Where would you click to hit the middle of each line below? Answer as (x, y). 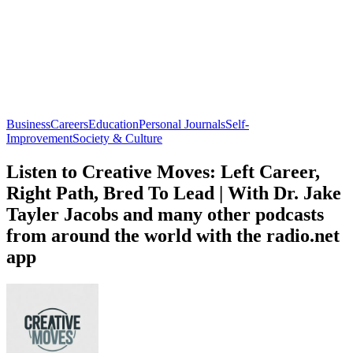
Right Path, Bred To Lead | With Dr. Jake (174, 193)
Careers (69, 124)
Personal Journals (182, 124)
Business (28, 124)
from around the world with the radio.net (173, 235)
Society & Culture (117, 138)
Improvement (39, 138)
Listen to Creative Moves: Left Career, (163, 171)
